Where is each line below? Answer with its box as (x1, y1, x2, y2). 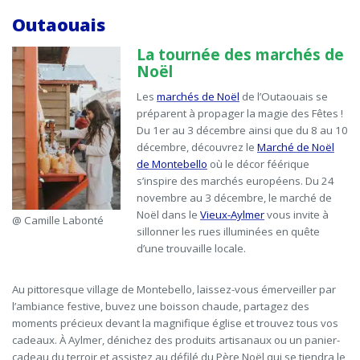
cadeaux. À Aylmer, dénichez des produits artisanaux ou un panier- (12, 333, 340, 348)
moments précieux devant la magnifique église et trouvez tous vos (12, 316, 338, 331)
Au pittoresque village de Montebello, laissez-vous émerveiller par (12, 282, 336, 297)
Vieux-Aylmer (200, 207, 264, 223)
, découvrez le (186, 140, 257, 155)
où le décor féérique (207, 157, 309, 172)
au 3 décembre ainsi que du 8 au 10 (172, 123, 348, 138)
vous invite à (264, 207, 329, 223)
